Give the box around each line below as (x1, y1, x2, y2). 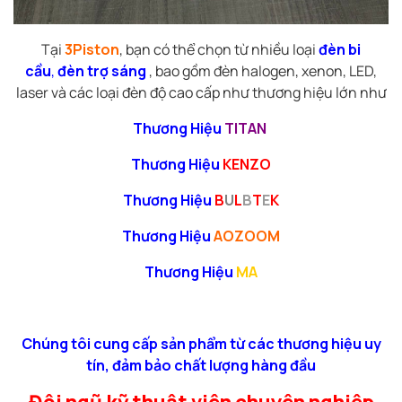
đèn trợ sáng (57, 61, 146, 82)
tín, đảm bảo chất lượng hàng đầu (86, 355, 316, 376)
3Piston (65, 39, 119, 60)
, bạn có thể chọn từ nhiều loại (119, 39, 319, 60)
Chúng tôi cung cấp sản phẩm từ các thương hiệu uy (21, 334, 381, 354)
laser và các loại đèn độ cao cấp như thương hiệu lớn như (15, 83, 387, 103)
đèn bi (319, 39, 361, 60)
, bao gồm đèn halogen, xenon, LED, (149, 61, 377, 82)
